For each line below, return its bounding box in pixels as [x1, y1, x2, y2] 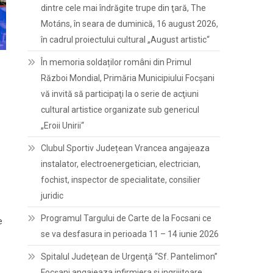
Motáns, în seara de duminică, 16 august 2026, [41, 19, 219, 29]
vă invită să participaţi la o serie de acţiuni [41, 89, 199, 99]
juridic [41, 191, 64, 200]
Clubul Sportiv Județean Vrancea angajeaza [41, 143, 210, 153]
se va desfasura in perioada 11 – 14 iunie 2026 [41, 229, 219, 239]
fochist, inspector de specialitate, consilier [41, 175, 201, 185]
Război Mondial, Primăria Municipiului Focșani [41, 73, 215, 83]
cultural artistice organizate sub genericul [41, 105, 200, 115]
